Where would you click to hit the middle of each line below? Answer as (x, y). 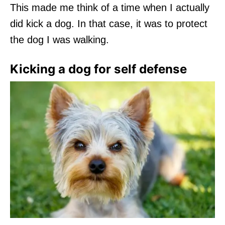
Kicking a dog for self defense (98, 69)
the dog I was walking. (60, 39)
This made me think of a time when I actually (110, 7)
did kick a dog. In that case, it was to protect (109, 23)
